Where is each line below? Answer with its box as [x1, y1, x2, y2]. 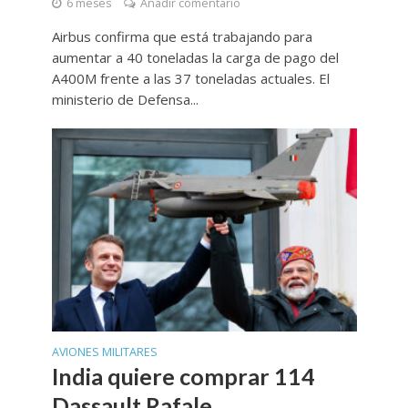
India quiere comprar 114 [51, 362, 315, 390]
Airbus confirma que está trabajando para [51, 26, 312, 46]
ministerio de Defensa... [51, 89, 199, 108]
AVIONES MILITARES [51, 343, 158, 360]
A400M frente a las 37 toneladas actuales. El [51, 68, 330, 87]
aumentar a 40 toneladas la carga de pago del [51, 47, 339, 66]
